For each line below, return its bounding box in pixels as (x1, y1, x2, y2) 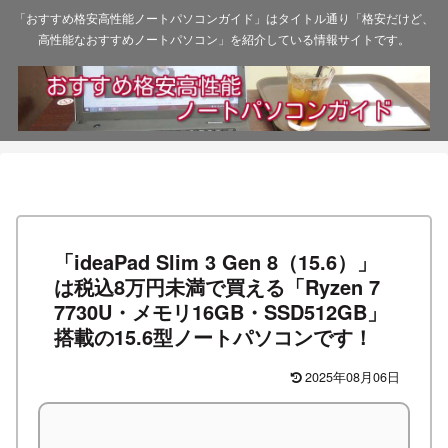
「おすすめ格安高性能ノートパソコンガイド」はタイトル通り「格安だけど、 (14, 9, 434, 27)
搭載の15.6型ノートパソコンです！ (54, 322, 373, 352)
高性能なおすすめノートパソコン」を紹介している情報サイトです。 (38, 30, 410, 48)
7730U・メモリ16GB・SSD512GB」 (54, 297, 387, 327)
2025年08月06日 (305, 368, 400, 387)
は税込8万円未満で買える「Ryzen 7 (54, 272, 380, 302)
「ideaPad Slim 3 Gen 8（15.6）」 (54, 247, 377, 277)
